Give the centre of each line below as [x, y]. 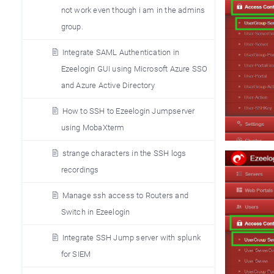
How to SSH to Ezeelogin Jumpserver [128, 111]
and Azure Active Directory [108, 85]
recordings [80, 170]
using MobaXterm [93, 128]
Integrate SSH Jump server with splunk [131, 238]
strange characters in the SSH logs [124, 153]
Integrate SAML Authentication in [120, 52]
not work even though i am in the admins [133, 10]
